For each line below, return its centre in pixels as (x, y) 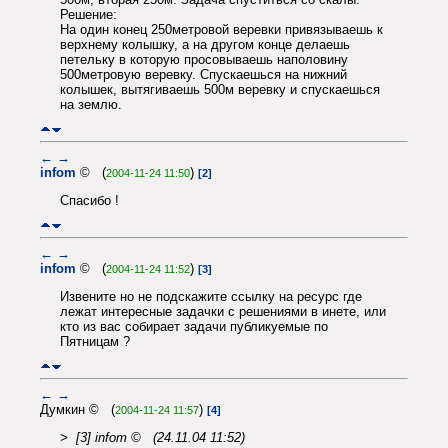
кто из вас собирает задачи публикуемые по (194, 327)
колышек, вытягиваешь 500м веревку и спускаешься (220, 90)
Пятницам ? (95, 342)
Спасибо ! (89, 201)
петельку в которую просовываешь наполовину (204, 60)
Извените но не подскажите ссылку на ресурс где (211, 297)
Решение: (88, 15)
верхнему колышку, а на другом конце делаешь (205, 45)
